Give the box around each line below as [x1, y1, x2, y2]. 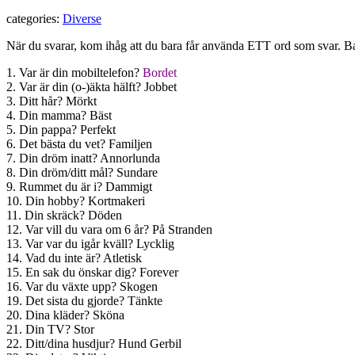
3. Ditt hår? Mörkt [6, 94, 97, 108]
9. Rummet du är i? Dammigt [6, 179, 152, 193]
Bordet [143, 65, 177, 79]
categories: [6, 11, 63, 25]
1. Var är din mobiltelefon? [6, 65, 143, 79]
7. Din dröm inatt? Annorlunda [6, 151, 160, 165]
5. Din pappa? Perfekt [6, 122, 116, 136]
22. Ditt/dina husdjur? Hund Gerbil [6, 336, 181, 350]
